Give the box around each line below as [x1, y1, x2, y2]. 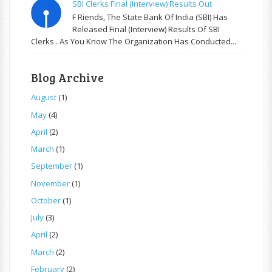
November [31, 177, 70, 189]
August [31, 92, 56, 103]
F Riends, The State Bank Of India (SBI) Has [72, 12, 228, 23]
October [31, 194, 61, 206]
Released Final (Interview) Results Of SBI [72, 24, 220, 35]
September [31, 160, 72, 172]
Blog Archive [31, 70, 104, 86]
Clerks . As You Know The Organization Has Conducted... [31, 36, 236, 47]
